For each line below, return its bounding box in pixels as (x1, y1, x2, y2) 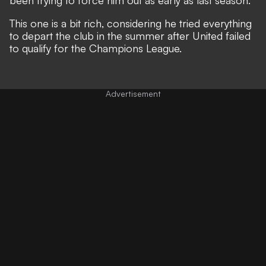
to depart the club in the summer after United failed (9, 28, 251, 42)
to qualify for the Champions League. (9, 41, 182, 55)
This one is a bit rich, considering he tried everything (9, 16, 252, 30)
